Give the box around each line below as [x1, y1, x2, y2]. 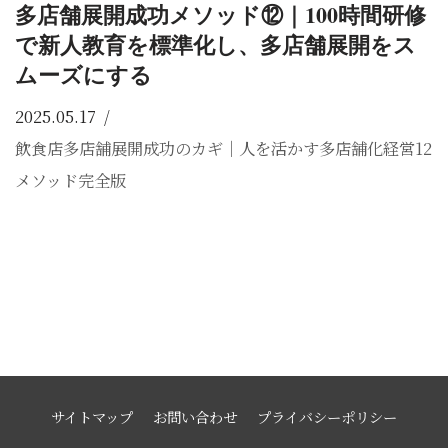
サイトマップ [51, 406, 133, 428]
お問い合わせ [153, 406, 237, 428]
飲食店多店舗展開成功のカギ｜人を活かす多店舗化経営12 [15, 136, 432, 161]
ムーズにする [15, 58, 152, 92]
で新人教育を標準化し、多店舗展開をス [15, 28, 416, 62]
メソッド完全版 [15, 168, 126, 193]
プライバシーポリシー [257, 406, 397, 428]
